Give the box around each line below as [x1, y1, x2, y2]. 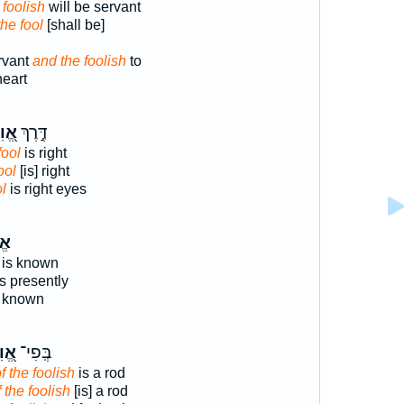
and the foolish [32, 53, 126, 69]
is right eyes [5, 181, 87, 197]
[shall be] [42, 17, 105, 32]
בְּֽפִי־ [15, 343, 51, 363]
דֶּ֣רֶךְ [16, 123, 48, 142]
